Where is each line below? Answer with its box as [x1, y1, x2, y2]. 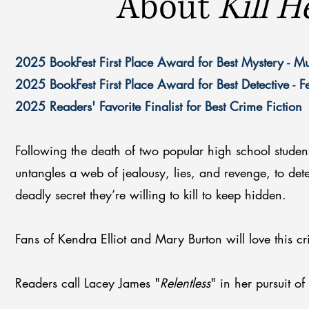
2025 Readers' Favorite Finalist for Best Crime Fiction [15, 98, 302, 114]
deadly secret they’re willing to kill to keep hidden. [15, 186, 286, 203]
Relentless [160, 275, 210, 291]
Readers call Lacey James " [15, 275, 160, 291]
